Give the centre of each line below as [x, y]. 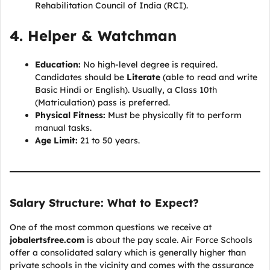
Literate [143, 77]
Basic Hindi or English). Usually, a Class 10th [126, 90]
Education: [58, 64]
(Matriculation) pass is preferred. [102, 102]
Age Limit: [56, 140]
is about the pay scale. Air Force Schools [168, 240]
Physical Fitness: [70, 115]
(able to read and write [209, 77]
